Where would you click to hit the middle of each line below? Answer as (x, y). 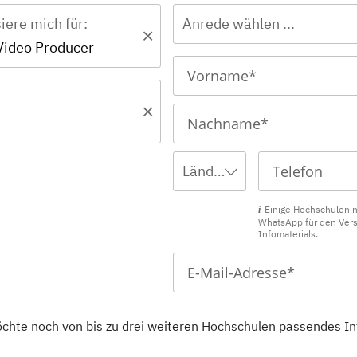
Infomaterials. (288, 234)
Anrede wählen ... (238, 24)
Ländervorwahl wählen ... (219, 171)
